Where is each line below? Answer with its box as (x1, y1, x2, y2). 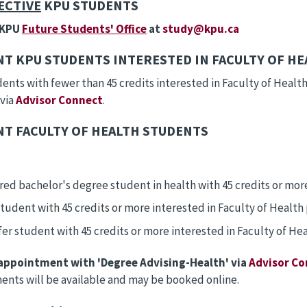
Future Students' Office (22, 21, 147, 36)
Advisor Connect (16, 92, 103, 108)
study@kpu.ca (162, 21, 239, 36)
